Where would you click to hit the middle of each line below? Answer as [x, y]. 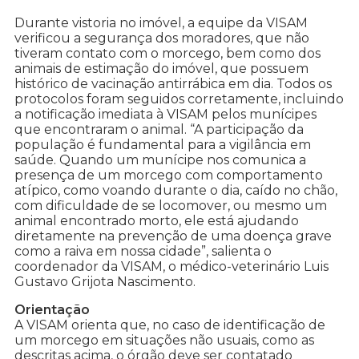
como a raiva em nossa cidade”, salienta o [143, 252]
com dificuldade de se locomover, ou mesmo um [171, 206]
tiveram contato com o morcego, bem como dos [167, 54]
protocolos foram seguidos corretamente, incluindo [179, 99]
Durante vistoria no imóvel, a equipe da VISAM [161, 23]
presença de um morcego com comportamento [169, 175]
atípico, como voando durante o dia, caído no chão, [176, 191]
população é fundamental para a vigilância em [163, 145]
